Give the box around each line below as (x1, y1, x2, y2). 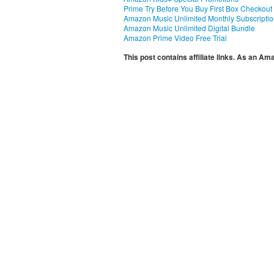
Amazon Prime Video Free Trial (124, 32, 227, 43)
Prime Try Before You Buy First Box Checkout (124, 3, 272, 13)
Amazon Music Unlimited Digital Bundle (124, 23, 255, 33)
